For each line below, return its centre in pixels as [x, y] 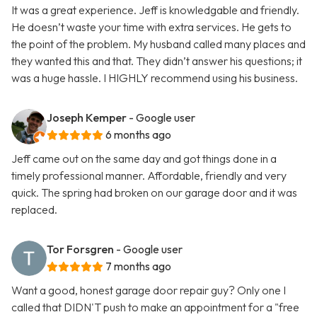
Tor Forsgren [80, 249]
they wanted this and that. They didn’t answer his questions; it [157, 61]
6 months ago [138, 135]
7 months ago [138, 266]
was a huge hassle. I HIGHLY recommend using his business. [155, 78]
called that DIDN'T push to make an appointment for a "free [155, 307]
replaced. [34, 210]
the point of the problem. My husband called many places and [158, 44]
